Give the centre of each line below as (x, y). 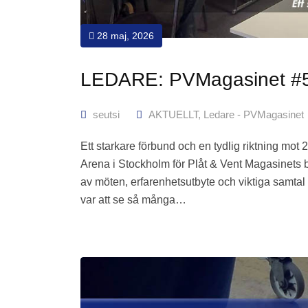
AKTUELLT (173, 115)
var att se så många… (133, 200)
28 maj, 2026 (124, 36)
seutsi (106, 115)
